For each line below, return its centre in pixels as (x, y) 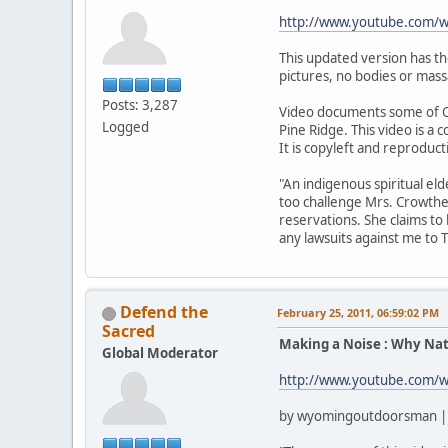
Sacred (128, 331)
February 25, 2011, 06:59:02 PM (358, 313)
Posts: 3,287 (140, 105)
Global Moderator (160, 353)
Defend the (164, 312)
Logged (125, 127)
